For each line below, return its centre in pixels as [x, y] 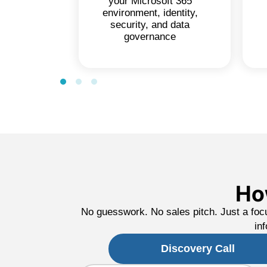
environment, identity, [150, 13]
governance [150, 37]
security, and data [150, 25]
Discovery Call [198, 249]
